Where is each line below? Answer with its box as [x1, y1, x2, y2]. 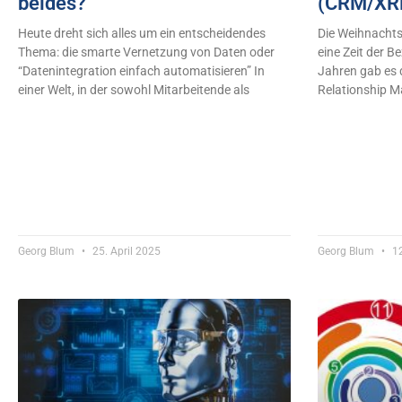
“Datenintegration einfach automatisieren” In [18, 64, 265, 79]
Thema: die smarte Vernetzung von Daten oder [18, 45, 275, 60]
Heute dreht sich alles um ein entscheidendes [18, 26, 266, 41]
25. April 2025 [90, 245, 161, 258]
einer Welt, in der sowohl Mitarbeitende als [18, 83, 249, 98]
